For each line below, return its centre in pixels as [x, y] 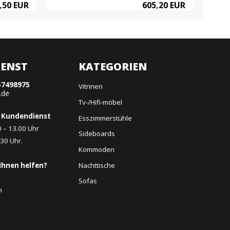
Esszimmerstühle [106, 118]
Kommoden [97, 150]
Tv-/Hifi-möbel [101, 102]
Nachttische [97, 165]
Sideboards [97, 134]
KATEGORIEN [113, 66]
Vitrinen [91, 87]
